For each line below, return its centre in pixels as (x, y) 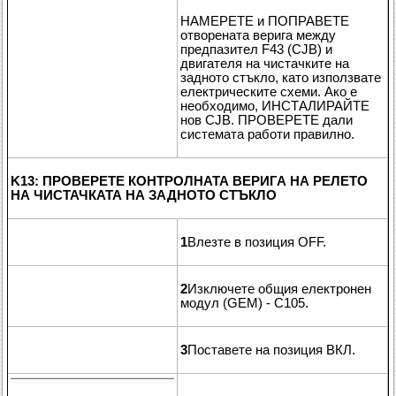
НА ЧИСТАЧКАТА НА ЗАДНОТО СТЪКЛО (144, 195)
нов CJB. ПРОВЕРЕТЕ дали (267, 120)
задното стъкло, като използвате (281, 77)
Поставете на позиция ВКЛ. (271, 350)
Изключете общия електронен (279, 289)
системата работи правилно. (267, 134)
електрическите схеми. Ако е (269, 91)
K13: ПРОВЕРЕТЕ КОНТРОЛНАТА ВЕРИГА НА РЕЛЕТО (189, 181)
